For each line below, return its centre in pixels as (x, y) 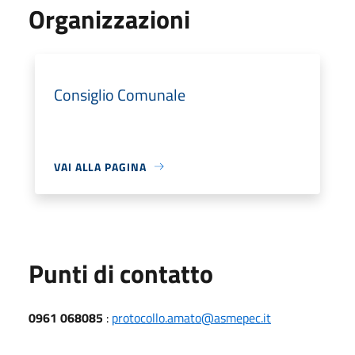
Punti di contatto (121, 273)
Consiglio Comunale (120, 94)
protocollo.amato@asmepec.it (191, 317)
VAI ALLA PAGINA (100, 166)
